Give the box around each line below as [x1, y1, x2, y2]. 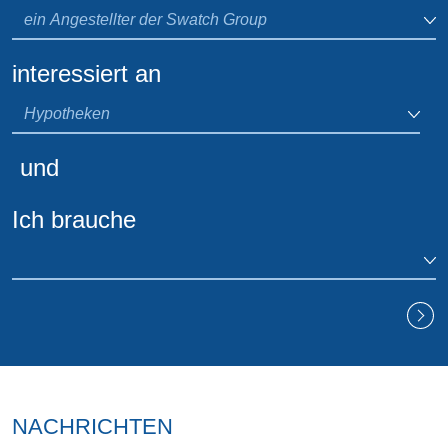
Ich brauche [12, 205, 136, 233]
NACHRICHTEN [12, 413, 173, 439]
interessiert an [12, 59, 161, 87]
